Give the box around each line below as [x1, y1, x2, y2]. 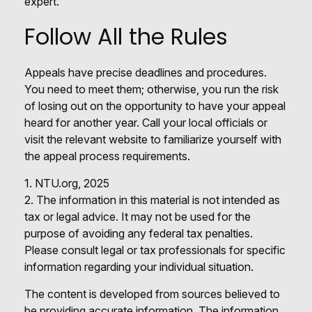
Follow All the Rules [24, 20, 228, 52]
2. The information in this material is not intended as [24, 192, 280, 207]
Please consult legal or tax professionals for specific [24, 242, 286, 257]
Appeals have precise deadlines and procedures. [24, 65, 267, 79]
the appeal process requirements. [24, 148, 190, 163]
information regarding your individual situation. [24, 259, 253, 274]
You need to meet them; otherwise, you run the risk [24, 81, 279, 96]
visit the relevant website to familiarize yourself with [24, 132, 281, 146]
